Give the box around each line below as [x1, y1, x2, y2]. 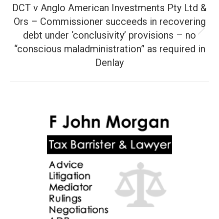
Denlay [95, 57, 124, 68]
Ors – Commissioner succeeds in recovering [13, 16, 206, 27]
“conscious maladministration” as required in [14, 43, 205, 55]
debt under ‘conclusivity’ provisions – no [23, 29, 196, 41]
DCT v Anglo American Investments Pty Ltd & [12, 2, 207, 14]
